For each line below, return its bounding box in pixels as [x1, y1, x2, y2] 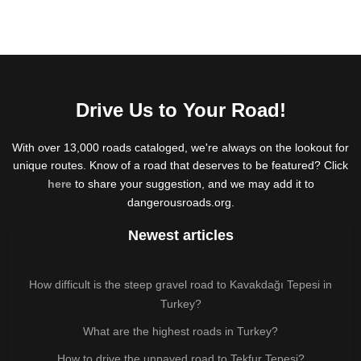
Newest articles [127, 226, 234, 243]
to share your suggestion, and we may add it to [71, 176, 314, 190]
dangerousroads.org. [127, 195, 234, 209]
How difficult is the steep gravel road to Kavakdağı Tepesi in [29, 277, 332, 291]
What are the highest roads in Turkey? [83, 324, 278, 338]
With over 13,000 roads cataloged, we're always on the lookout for [12, 140, 349, 154]
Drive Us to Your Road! [75, 98, 286, 121]
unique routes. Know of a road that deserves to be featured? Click [13, 158, 348, 172]
